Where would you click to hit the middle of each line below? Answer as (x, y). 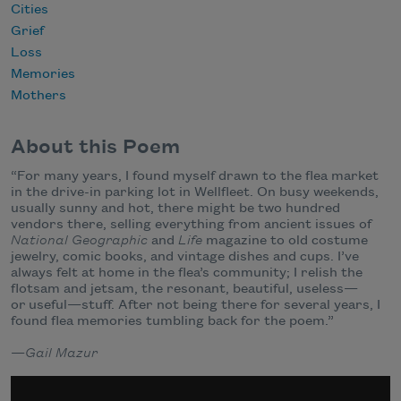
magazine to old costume (285, 241)
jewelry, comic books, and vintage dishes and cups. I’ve (185, 257)
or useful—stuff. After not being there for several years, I (196, 306)
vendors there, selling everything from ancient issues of (191, 225)
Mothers (38, 95)
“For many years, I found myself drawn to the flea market (195, 177)
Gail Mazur (61, 354)
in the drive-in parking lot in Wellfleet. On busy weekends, (195, 193)
